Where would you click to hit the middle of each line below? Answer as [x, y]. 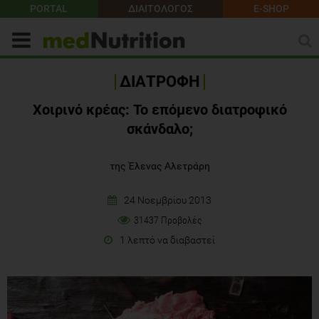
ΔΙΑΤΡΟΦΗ [159, 81]
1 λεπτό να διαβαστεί [167, 240]
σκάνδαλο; [159, 129]
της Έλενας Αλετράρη [159, 166]
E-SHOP [271, 9]
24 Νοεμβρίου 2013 [168, 200]
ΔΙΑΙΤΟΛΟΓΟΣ [161, 9]
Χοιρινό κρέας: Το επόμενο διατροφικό [159, 109]
